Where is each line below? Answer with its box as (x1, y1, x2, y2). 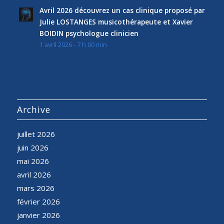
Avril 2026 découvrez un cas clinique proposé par (39, 5, 205, 15)
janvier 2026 (16, 210, 60, 220)
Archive (16, 103, 50, 116)
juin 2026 (16, 142, 48, 153)
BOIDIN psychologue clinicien (39, 28, 138, 38)
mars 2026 (16, 183, 54, 193)
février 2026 (16, 196, 60, 207)
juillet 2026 (16, 129, 55, 139)
